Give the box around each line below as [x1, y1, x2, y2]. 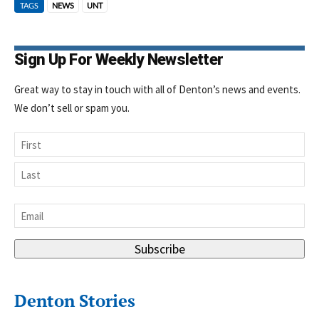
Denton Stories [14, 289, 135, 313]
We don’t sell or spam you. [14, 101, 130, 115]
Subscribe [134, 241, 185, 258]
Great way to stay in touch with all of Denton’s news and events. [14, 83, 300, 97]
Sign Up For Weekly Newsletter [14, 51, 224, 69]
